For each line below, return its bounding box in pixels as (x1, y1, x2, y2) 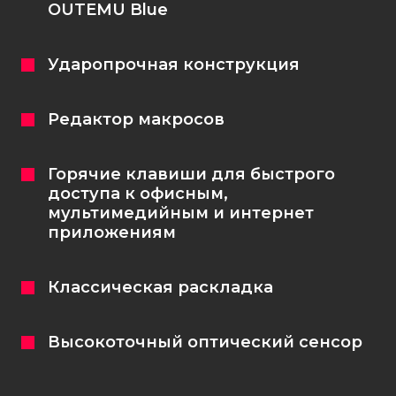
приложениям (48, 223, 176, 242)
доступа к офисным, (48, 184, 228, 203)
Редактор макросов (48, 110, 225, 129)
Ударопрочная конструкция (48, 55, 300, 74)
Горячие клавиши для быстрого (48, 164, 335, 184)
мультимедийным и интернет (48, 203, 314, 223)
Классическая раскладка (48, 278, 273, 297)
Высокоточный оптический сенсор (48, 332, 362, 352)
